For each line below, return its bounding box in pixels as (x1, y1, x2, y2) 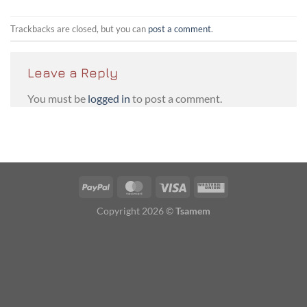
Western (224, 180, 260, 192)
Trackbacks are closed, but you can (10, 23, 148, 34)
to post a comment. (130, 91, 222, 105)
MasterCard (147, 180, 199, 192)
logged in (88, 91, 130, 105)
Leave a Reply (27, 64, 121, 81)
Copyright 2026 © (97, 205, 175, 217)
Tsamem (175, 205, 210, 217)
